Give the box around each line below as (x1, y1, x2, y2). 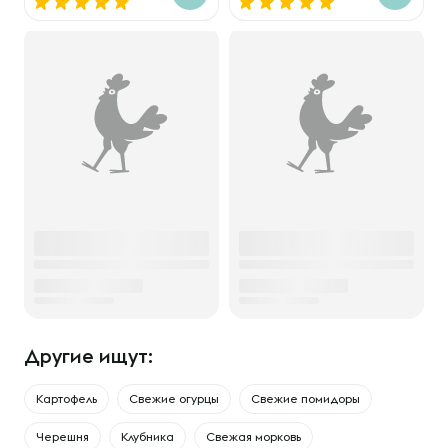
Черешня (36, 430, 89, 443)
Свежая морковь (206, 430, 301, 443)
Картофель (36, 392, 97, 405)
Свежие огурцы (129, 392, 219, 405)
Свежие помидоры (251, 392, 360, 405)
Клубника (121, 430, 174, 443)
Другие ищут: (24, 344, 153, 367)
